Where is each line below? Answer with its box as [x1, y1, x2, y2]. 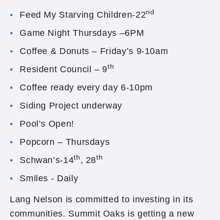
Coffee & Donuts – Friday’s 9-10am [20, 46, 168, 56]
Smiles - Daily [20, 173, 81, 183]
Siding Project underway [20, 101, 122, 110]
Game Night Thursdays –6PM [20, 28, 150, 38]
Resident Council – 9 [20, 64, 108, 74]
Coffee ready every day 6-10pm [20, 82, 153, 92]
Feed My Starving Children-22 [20, 10, 146, 20]
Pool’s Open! [20, 119, 74, 129]
